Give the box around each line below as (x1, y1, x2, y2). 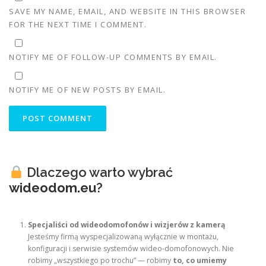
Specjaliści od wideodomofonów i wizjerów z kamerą (28, 220, 226, 230)
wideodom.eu (9, 180, 96, 196)
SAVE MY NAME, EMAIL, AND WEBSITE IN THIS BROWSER (9, 5, 246, 17)
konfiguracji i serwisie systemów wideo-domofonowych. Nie (28, 243, 235, 254)
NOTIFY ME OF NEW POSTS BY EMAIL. (9, 84, 166, 95)
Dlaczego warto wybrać (23, 164, 173, 180)
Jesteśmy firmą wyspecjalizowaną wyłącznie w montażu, (28, 232, 219, 242)
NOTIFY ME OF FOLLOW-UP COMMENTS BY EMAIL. (9, 51, 217, 62)
